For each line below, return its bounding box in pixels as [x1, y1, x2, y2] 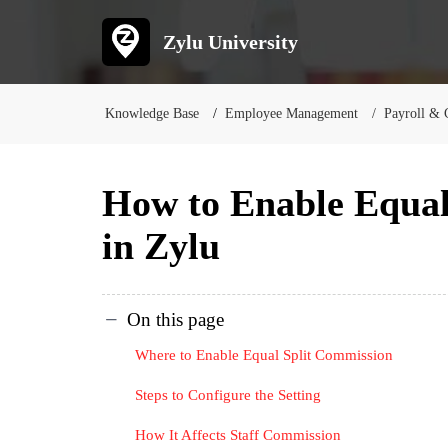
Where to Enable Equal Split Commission [135, 346, 393, 363]
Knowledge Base [105, 106, 199, 121]
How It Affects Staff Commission [135, 426, 341, 443]
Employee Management [225, 106, 358, 121]
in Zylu [102, 225, 220, 267]
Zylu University [162, 31, 298, 53]
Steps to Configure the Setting [135, 386, 321, 403]
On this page [127, 308, 224, 330]
